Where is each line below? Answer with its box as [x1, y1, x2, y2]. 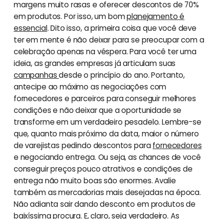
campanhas [13, 69, 59, 80]
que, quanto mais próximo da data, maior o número [13, 128, 199, 139]
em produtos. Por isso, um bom [13, 11, 127, 22]
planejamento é [127, 11, 185, 22]
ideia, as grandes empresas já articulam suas [13, 58, 176, 68]
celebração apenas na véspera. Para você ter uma [13, 46, 197, 57]
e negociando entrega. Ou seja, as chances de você [13, 152, 201, 162]
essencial [13, 22, 47, 33]
